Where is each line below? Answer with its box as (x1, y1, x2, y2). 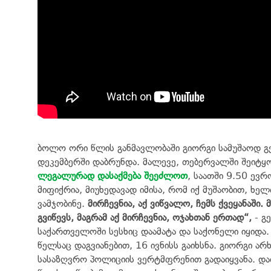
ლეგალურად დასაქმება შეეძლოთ (38, 169, 188, 181)
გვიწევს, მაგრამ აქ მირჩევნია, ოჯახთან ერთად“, (38, 211, 252, 223)
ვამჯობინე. (38, 197, 88, 209)
